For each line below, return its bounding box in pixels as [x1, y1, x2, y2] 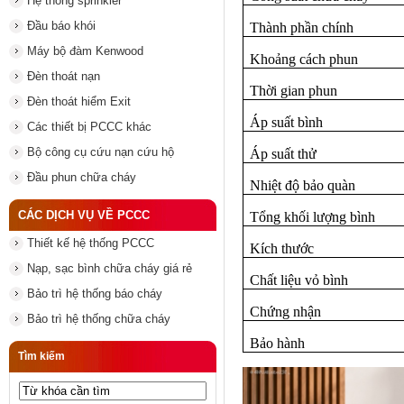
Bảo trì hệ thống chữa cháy [27, 312, 170, 326]
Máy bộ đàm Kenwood [27, 44, 143, 58]
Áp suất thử [250, 145, 317, 161]
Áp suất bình [250, 114, 324, 130]
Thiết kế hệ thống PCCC [27, 236, 154, 250]
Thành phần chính [250, 19, 354, 35]
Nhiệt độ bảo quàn [250, 177, 356, 193]
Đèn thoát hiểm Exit [27, 95, 131, 108]
